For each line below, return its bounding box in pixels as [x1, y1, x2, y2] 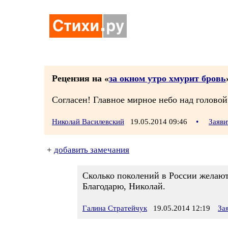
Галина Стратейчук [82, 204, 147, 212]
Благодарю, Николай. [82, 181, 165, 191]
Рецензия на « [52, 73, 109, 83]
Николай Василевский [52, 118, 124, 126]
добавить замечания [54, 145, 129, 155]
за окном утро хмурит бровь [109, 73, 226, 83]
